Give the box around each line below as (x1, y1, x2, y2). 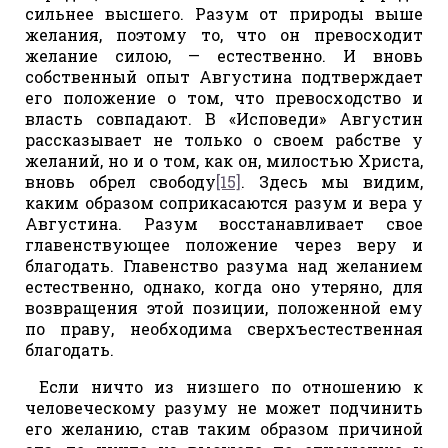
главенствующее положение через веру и (25, 233, 423, 255)
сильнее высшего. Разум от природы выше (25, 2, 423, 24)
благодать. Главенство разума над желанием (25, 254, 423, 276)
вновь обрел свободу (25, 170, 217, 192)
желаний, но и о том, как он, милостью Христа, (25, 149, 423, 171)
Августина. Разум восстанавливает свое (25, 212, 423, 234)
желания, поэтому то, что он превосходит (25, 23, 423, 45)
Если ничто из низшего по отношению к (39, 375, 423, 397)
